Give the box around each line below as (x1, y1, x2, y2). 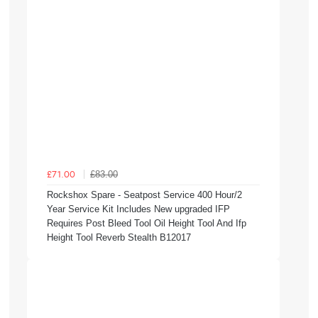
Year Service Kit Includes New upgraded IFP (47, 203, 230, 214)
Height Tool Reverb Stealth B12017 (47, 231, 191, 243)
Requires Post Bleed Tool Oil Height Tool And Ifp (47, 217, 246, 229)
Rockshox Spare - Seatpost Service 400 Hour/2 (47, 189, 242, 200)
